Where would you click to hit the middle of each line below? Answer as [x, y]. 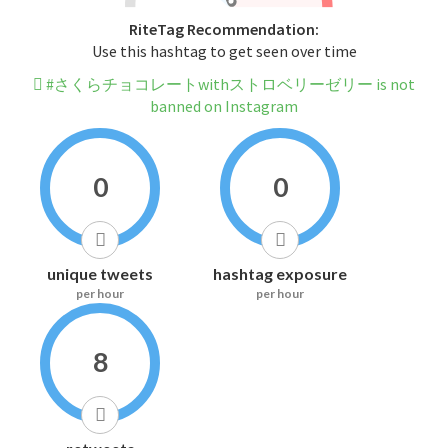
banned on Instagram [224, 106]
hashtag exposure [280, 274]
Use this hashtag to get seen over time [224, 51]
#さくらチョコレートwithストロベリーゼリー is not [229, 84]
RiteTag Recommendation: [224, 29]
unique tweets [100, 274]
